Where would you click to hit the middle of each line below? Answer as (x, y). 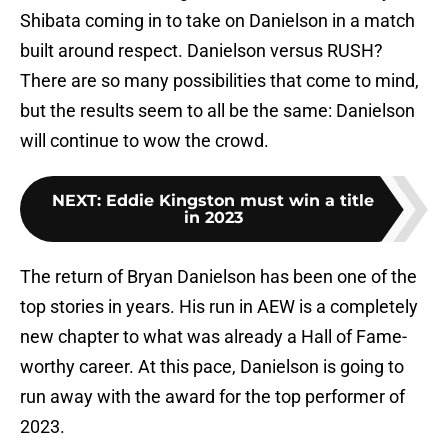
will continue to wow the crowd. (144, 141)
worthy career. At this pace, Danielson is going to (212, 367)
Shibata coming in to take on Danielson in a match (217, 21)
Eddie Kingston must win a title (240, 201)
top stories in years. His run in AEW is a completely (219, 307)
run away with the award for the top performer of (212, 397)
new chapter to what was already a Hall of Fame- (213, 337)
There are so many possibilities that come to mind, (219, 81)
